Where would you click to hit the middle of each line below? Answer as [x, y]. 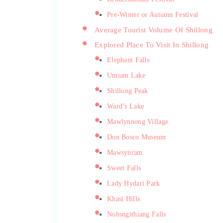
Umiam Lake [126, 75]
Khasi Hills [124, 199]
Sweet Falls [124, 168]
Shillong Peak [128, 91]
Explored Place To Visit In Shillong [152, 44]
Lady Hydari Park [134, 183]
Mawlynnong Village [138, 121]
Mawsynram [125, 152]
